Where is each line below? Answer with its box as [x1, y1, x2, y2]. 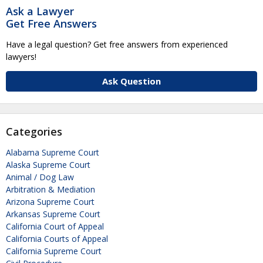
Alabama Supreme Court [6, 147, 99, 159]
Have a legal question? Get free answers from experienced [6, 39, 228, 50]
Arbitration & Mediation [6, 184, 95, 195]
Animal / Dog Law [6, 171, 74, 183]
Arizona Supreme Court [6, 196, 95, 208]
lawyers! [6, 51, 36, 63]
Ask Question [102, 75, 161, 87]
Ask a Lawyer [6, 4, 74, 19]
